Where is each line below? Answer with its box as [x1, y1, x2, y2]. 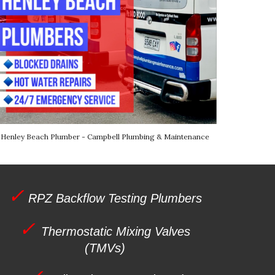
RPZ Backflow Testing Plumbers [28, 192, 202, 205]
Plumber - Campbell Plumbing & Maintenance [48, 131, 209, 141]
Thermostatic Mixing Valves [41, 225, 191, 238]
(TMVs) [84, 241, 125, 255]
